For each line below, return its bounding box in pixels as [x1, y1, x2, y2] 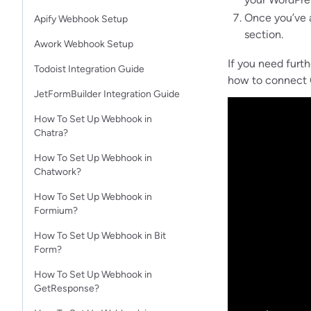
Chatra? [34, 127, 68, 139]
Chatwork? [34, 166, 81, 178]
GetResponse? [34, 283, 99, 294]
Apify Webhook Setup [34, 13, 128, 25]
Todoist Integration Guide [34, 63, 144, 75]
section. [244, 27, 283, 41]
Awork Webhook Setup [34, 38, 133, 50]
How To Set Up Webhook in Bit [34, 230, 166, 242]
